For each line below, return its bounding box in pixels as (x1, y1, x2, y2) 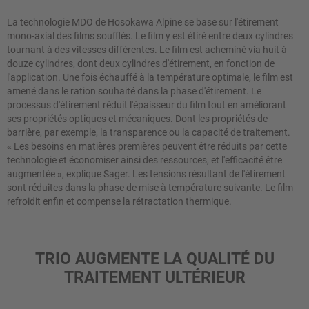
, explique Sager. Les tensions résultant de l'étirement (62, 168, 286, 180)
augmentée (7, 168, 55, 180)
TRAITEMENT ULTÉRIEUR (63, 268, 246, 288)
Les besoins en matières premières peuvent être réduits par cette (14, 141, 287, 152)
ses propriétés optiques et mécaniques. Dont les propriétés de (7, 113, 268, 125)
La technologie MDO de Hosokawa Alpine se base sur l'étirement (7, 17, 279, 28)
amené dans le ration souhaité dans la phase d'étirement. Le (7, 86, 261, 97)
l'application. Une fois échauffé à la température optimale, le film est (7, 72, 293, 83)
